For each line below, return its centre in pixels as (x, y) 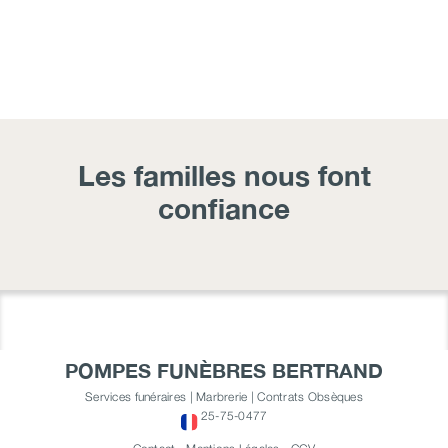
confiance (224, 208)
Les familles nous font (224, 175)
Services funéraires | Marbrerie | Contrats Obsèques (224, 396)
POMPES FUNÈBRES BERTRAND (224, 369)
